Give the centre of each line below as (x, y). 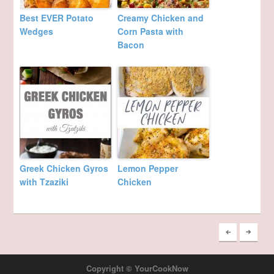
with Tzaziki (44, 181)
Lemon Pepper (148, 168)
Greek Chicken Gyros (64, 168)
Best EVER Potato (57, 17)
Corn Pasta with (151, 31)
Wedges (37, 31)
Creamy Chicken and (161, 17)
